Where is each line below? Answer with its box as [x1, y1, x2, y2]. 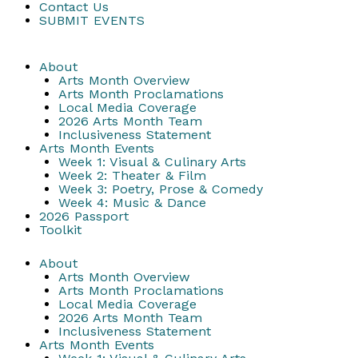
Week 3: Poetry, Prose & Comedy [58, 181, 263, 197]
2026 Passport [38, 209, 129, 225]
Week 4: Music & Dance [58, 195, 206, 211]
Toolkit [38, 222, 82, 238]
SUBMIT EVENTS [38, 13, 145, 28]
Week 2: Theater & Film [58, 168, 206, 184]
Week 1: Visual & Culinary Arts [58, 154, 246, 170]
